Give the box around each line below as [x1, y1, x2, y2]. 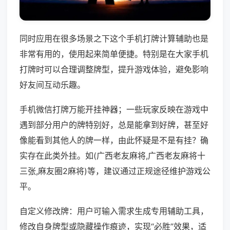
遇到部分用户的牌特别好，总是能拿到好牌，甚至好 [20, 120, 208, 130]
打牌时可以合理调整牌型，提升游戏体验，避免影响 [20, 64, 208, 75]
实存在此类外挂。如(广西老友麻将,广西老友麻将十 [20, 150, 205, 161]
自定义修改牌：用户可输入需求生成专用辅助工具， [20, 206, 208, 217]
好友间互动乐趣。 [20, 80, 85, 90]
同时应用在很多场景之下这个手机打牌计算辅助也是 [20, 33, 208, 44]
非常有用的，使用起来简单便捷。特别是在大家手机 [20, 49, 208, 60]
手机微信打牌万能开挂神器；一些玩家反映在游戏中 [20, 104, 208, 115]
